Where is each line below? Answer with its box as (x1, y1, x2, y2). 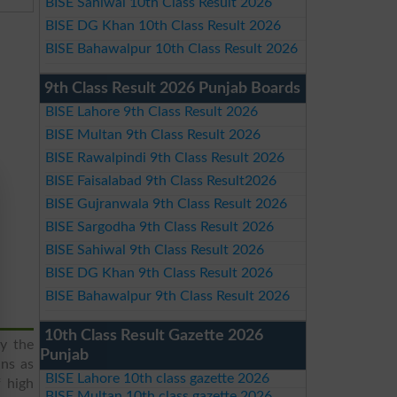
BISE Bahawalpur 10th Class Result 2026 (44, 42, 298, 56)
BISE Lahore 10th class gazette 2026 (44, 371, 269, 385)
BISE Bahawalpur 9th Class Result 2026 (44, 289, 290, 303)
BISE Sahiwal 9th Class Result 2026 (44, 243, 264, 257)
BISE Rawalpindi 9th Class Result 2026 (44, 151, 284, 165)
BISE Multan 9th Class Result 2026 (44, 128, 261, 142)
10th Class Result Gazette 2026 (44, 328, 263, 344)
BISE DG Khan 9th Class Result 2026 (44, 266, 273, 280)
